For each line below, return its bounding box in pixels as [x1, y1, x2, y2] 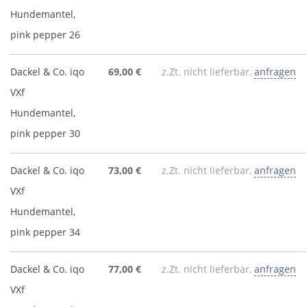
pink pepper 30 [10, 127, 80, 140]
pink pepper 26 [10, 28, 80, 41]
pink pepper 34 [10, 225, 80, 238]
